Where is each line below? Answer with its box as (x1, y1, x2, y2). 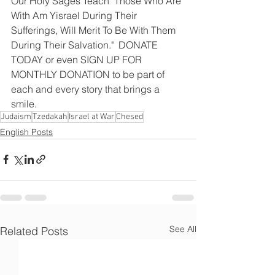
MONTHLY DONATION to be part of (11, 68, 167, 80)
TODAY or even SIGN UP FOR (11, 53, 144, 66)
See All (169, 223, 196, 234)
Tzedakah (33, 111, 68, 122)
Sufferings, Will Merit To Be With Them (11, 23, 178, 36)
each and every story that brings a (11, 82, 162, 95)
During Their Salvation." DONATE (11, 38, 160, 51)
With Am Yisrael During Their (11, 9, 139, 21)
